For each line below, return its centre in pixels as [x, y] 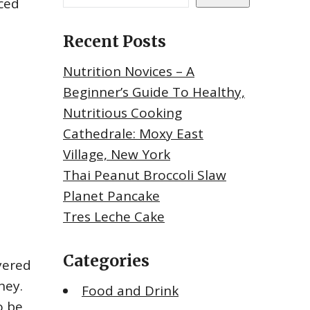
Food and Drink [130, 291]
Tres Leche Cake [114, 217]
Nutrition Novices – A [129, 72]
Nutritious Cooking [122, 113]
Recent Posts [115, 42]
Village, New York [117, 155]
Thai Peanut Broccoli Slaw [145, 175]
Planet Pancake [111, 196]
